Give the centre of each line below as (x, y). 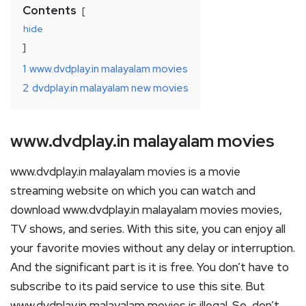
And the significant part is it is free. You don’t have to (150, 267)
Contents (50, 10)
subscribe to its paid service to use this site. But (138, 286)
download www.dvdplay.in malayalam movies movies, (146, 210)
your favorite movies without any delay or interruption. (153, 248)
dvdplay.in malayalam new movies (110, 88)
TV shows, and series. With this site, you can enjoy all (148, 229)
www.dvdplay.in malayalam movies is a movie (125, 171)
